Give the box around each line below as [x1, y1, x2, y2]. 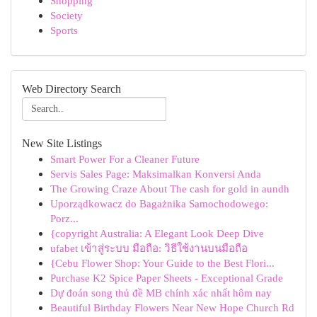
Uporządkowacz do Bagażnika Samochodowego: [50, 197, 268, 209]
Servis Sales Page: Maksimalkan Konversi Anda [50, 168, 261, 180]
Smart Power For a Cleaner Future [50, 153, 200, 165]
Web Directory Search [22, 83, 121, 95]
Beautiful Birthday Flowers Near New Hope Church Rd [50, 301, 294, 313]
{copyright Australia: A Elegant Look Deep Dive [50, 227, 264, 239]
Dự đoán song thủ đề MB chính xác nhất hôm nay [50, 287, 272, 299]
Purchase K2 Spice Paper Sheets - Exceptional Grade [50, 272, 283, 284]
